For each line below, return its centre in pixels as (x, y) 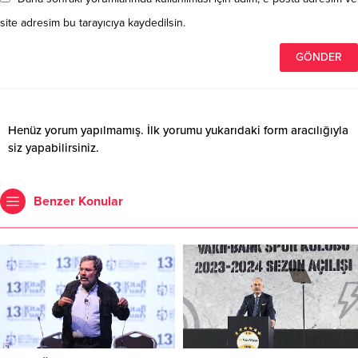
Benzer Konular (78, 201)
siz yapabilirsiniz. (54, 147)
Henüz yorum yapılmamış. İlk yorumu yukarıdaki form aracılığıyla (178, 130)
